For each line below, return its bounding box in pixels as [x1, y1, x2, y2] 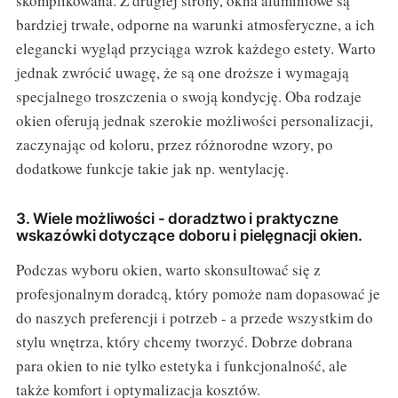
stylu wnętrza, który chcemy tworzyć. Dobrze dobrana [15, 331, 353, 353]
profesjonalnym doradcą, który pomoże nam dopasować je [15, 283, 380, 305]
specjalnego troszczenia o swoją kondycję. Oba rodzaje [15, 86, 362, 107]
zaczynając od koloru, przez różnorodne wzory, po [15, 134, 333, 155]
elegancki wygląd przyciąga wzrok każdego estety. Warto [15, 38, 376, 60]
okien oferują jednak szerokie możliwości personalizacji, [15, 110, 373, 131]
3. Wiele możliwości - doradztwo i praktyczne [15, 210, 338, 228]
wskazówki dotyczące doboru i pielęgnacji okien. [15, 227, 362, 245]
